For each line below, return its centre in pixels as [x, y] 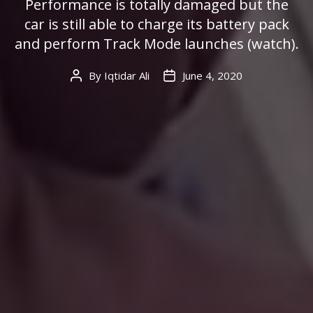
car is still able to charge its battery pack [156, 24]
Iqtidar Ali [127, 76]
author [91, 92]
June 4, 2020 [212, 76]
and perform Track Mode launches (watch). [156, 44]
